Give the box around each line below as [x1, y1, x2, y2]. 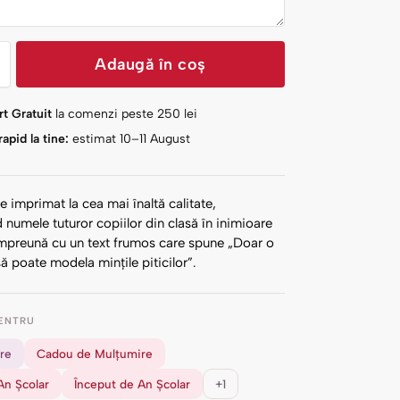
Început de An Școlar [74, 376, 191, 391]
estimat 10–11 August [72, 130, 191, 146]
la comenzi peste [52, 105, 158, 121]
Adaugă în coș [95, 54, 206, 75]
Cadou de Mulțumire [37, 346, 154, 361]
